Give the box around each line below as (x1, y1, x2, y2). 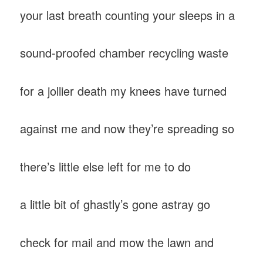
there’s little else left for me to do (20, 157, 195, 175)
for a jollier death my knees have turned (20, 82, 231, 99)
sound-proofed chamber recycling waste (20, 44, 232, 62)
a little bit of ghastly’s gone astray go (20, 195, 214, 213)
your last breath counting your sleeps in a (20, 6, 239, 23)
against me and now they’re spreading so (20, 120, 238, 137)
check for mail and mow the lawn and (20, 233, 218, 251)
